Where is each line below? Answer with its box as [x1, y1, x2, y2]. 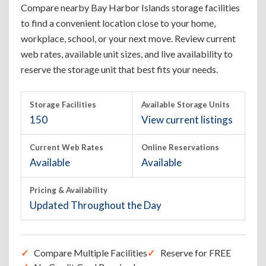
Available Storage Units [141, 100, 230, 109]
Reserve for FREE [160, 247, 231, 258]
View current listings [141, 113, 233, 126]
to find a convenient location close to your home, [21, 17, 216, 28]
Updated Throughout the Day [30, 199, 161, 211]
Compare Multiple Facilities [34, 247, 147, 258]
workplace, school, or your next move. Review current [21, 33, 236, 44]
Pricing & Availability [30, 185, 107, 195]
